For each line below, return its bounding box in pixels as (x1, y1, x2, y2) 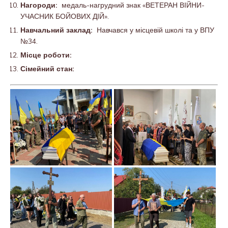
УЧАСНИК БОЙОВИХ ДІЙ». (20, 12, 109, 21)
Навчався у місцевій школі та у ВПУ (97, 25, 214, 35)
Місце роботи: (20, 50, 72, 60)
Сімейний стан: (20, 64, 74, 74)
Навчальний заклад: (20, 25, 97, 35)
